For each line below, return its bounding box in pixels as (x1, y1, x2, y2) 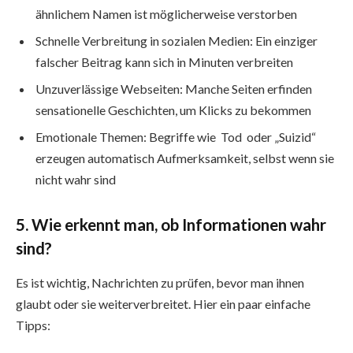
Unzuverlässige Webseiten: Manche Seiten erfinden (35, 80, 312, 96)
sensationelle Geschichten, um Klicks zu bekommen (35, 102, 311, 117)
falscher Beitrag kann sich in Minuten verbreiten (35, 54, 293, 69)
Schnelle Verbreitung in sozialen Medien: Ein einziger (35, 32, 318, 48)
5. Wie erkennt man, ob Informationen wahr (16, 214, 326, 234)
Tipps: (16, 318, 50, 333)
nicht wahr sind (35, 171, 116, 187)
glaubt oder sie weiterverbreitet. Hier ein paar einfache (16, 296, 310, 312)
